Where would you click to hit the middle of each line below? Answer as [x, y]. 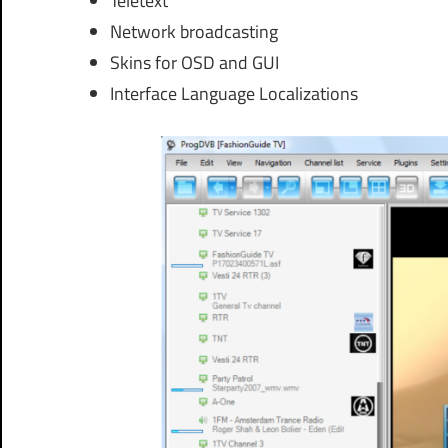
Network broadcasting [193, 31]
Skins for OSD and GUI [194, 62]
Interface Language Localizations [233, 93]
